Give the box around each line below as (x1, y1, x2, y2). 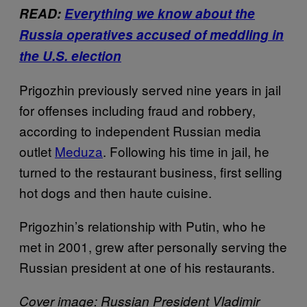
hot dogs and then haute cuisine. (19, 182, 212, 201)
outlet (19, 141, 55, 160)
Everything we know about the (64, 3, 255, 23)
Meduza (55, 141, 103, 160)
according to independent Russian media (19, 121, 261, 140)
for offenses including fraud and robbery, (19, 100, 256, 119)
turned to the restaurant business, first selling (19, 162, 282, 181)
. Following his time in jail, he (103, 141, 269, 160)
